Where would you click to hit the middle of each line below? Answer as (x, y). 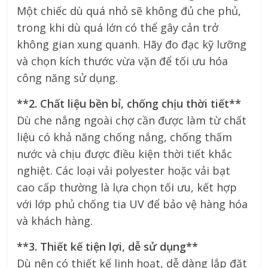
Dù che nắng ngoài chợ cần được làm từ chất (132, 120)
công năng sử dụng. (68, 77)
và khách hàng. (55, 220)
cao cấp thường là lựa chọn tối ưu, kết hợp (127, 187)
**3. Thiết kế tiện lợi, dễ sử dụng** (108, 246)
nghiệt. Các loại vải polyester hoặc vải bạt (124, 170)
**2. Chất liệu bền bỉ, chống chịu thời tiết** (129, 103)
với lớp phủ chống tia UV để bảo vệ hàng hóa (133, 204)
